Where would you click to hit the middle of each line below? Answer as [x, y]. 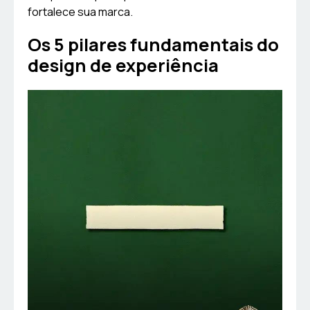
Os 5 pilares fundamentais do [153, 45]
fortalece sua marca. [80, 12]
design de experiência [123, 66]
